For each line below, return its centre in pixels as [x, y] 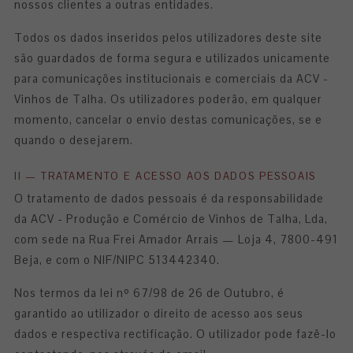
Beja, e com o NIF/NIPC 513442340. [117, 260]
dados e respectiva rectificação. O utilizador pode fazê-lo [175, 334]
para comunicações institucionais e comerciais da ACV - [171, 79]
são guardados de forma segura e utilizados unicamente [172, 58]
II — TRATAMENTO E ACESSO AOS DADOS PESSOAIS [165, 176]
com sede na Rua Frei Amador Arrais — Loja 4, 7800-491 [176, 240]
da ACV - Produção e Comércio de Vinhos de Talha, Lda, [171, 219]
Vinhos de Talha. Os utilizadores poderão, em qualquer [168, 99]
